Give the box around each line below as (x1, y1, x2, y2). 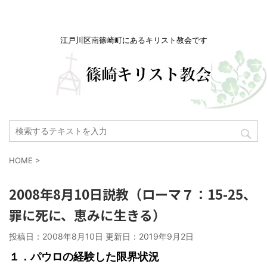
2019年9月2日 (139, 231, 194, 241)
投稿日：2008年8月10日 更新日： (9, 231, 139, 241)
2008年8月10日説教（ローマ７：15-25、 (9, 184, 256, 203)
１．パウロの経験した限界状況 (9, 250, 159, 263)
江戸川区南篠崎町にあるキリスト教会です (60, 35, 207, 45)
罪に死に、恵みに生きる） (9, 205, 166, 224)
